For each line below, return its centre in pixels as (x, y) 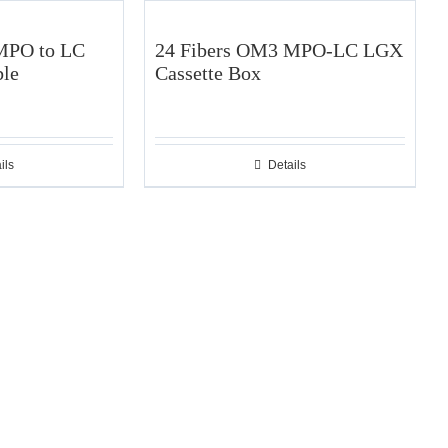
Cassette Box (207, 73)
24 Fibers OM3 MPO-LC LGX (278, 50)
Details (286, 165)
